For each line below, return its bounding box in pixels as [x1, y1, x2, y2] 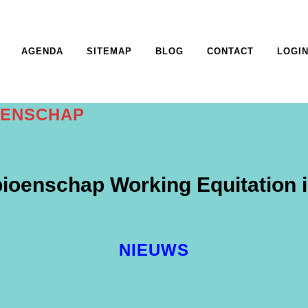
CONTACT [207, 46, 254, 56]
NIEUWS [119, 241, 189, 259]
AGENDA [21, 46, 63, 56]
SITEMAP [87, 46, 132, 56]
